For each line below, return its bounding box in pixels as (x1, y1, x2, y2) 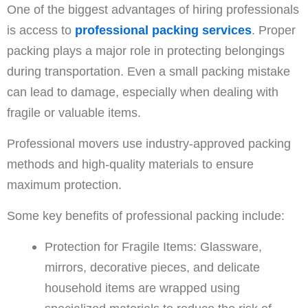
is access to (7, 23, 75, 37)
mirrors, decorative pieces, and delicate (44, 260, 260, 274)
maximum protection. (7, 177, 122, 192)
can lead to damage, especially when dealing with (7, 85, 278, 99)
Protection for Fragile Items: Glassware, (44, 239, 262, 254)
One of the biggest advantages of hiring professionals (7, 2, 299, 16)
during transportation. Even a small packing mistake (7, 64, 290, 78)
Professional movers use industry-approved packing (7, 136, 291, 151)
